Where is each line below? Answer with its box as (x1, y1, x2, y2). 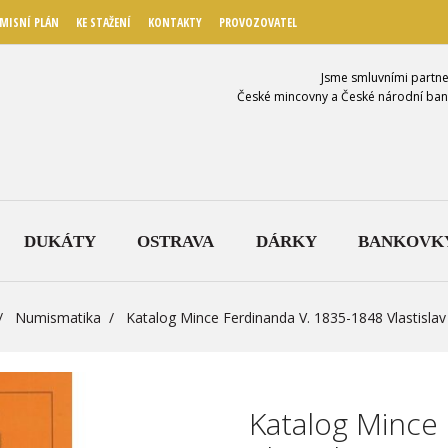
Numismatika (15, 308, 101, 327)
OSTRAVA (137, 231, 214, 251)
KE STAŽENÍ (76, 14, 131, 31)
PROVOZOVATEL (219, 14, 297, 31)
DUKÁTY (23, 231, 96, 251)
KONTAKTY (148, 14, 202, 31)
